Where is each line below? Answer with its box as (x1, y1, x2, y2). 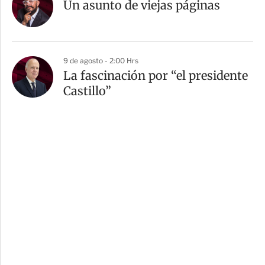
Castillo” (63, 83, 111, 98)
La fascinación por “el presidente (63, 68, 248, 83)
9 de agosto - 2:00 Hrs (63, 56, 138, 65)
